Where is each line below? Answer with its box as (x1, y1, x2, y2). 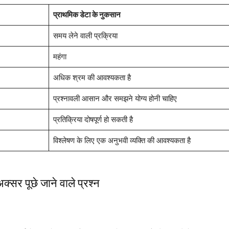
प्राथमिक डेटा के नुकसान (53, 10, 121, 19)
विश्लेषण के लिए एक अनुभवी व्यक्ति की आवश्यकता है (53, 135, 191, 145)
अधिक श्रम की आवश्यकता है (53, 73, 131, 82)
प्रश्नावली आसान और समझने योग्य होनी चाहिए (53, 94, 177, 103)
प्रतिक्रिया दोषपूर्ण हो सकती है (53, 114, 133, 124)
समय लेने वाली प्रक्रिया (53, 31, 118, 40)
